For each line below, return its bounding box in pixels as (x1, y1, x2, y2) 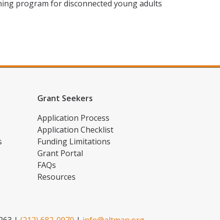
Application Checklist (37, 124, 113, 135)
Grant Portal (37, 148, 83, 159)
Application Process (37, 112, 110, 123)
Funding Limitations (37, 136, 110, 147)
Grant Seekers (37, 93, 93, 104)
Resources (37, 171, 76, 182)
